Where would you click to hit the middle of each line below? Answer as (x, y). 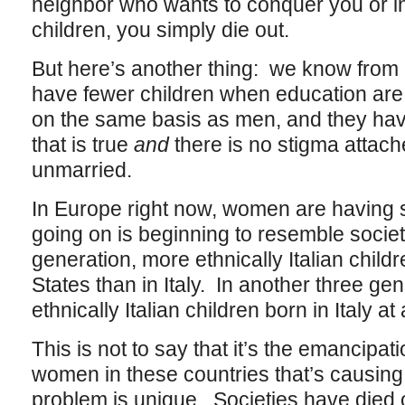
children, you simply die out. (160, 30)
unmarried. (84, 170)
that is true (82, 145)
